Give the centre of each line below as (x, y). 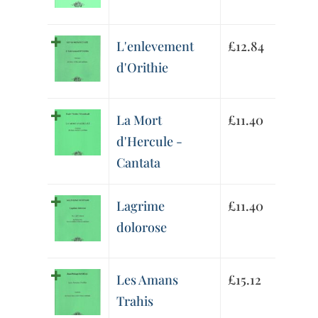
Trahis (135, 301)
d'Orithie (143, 68)
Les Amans (148, 280)
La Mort (139, 120)
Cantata (139, 163)
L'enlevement (155, 46)
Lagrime (141, 206)
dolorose (142, 227)
